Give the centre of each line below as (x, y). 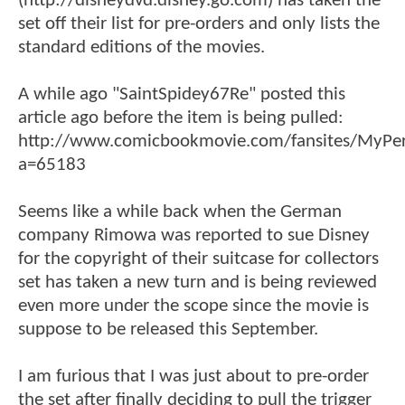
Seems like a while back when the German (180, 212)
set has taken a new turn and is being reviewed (198, 282)
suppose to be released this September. (168, 329)
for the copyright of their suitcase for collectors (198, 259)
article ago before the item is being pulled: (181, 118)
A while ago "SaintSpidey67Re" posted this (182, 94)
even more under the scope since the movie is (193, 306)
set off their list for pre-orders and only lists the (199, 24)
